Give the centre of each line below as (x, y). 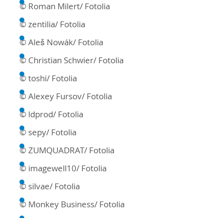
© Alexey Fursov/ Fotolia (66, 96)
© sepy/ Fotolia (48, 132)
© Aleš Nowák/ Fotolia (61, 42)
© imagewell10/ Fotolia (63, 168)
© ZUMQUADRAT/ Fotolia (67, 150)
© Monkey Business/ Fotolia (72, 204)
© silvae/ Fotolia (50, 186)
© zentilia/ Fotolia (52, 24)
